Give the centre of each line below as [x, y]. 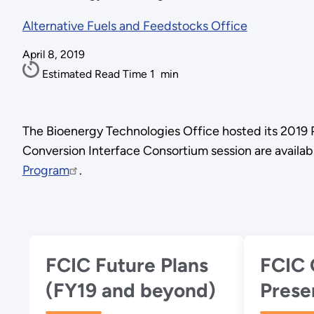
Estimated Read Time [96, 74]
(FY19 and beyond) [131, 291]
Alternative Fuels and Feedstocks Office [135, 26]
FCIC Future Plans [127, 265]
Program [46, 170]
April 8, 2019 [53, 55]
